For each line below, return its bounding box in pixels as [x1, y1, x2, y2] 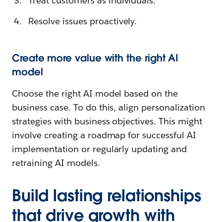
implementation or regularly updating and [12, 143, 187, 155]
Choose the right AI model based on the [12, 87, 178, 99]
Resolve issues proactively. [28, 15, 137, 27]
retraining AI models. [12, 157, 100, 168]
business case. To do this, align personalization [12, 101, 205, 113]
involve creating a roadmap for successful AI [12, 129, 197, 141]
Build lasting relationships [12, 185, 201, 206]
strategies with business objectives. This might [12, 115, 202, 127]
